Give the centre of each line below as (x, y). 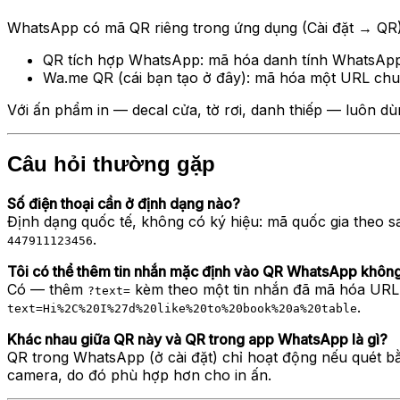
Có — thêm (47, 290)
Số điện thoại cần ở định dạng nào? (124, 204)
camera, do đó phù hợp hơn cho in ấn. (139, 375)
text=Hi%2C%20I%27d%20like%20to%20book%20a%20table (182, 309)
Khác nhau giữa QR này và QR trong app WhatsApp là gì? (197, 340)
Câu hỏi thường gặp (111, 164)
